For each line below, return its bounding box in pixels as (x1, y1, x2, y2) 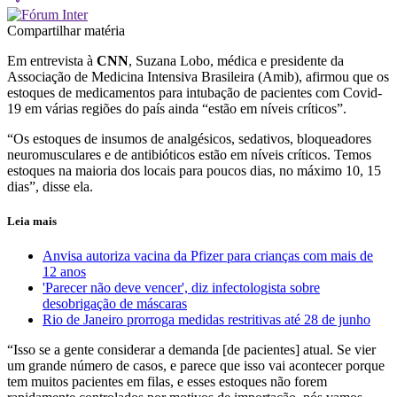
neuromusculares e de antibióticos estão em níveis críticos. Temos (7, 146, 371, 162)
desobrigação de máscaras (43, 296, 187, 312)
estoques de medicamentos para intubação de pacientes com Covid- (7, 84, 382, 100)
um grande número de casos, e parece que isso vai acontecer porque (7, 358, 385, 374)
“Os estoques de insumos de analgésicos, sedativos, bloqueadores (7, 130, 371, 146)
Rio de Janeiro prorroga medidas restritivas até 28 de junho (43, 312, 370, 328)
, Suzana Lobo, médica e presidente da (128, 52, 344, 68)
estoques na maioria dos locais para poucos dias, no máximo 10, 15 (7, 162, 381, 178)
